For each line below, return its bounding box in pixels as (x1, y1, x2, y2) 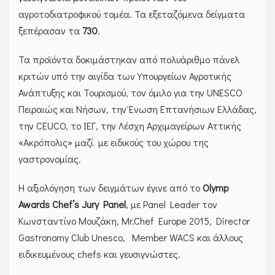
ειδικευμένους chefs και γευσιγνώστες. (18, 247, 180, 261)
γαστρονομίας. (18, 152, 81, 166)
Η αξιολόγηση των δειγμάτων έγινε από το (18, 181, 203, 195)
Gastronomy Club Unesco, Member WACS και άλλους (18, 231, 243, 244)
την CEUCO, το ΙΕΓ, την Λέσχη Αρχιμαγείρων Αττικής (18, 119, 241, 133)
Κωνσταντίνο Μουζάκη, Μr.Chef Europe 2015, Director (18, 214, 250, 228)
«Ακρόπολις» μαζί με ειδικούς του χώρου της (18, 136, 209, 149)
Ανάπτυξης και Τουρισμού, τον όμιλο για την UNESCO (18, 86, 242, 99)
